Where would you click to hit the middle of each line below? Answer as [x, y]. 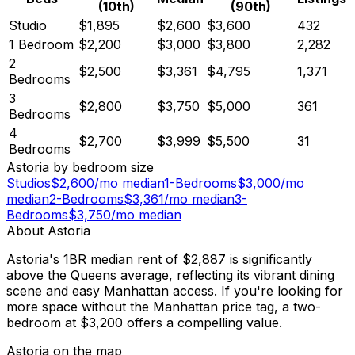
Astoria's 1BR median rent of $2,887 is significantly [159, 259]
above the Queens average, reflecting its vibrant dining [170, 275]
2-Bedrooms [86, 198]
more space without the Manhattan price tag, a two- [164, 306]
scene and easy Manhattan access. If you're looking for [175, 290]
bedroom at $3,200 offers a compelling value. [144, 322]
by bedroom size [101, 167]
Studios [29, 183]
